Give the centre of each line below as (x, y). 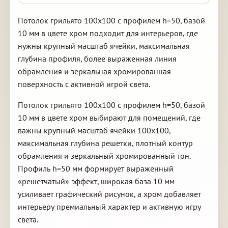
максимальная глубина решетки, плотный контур (105, 143)
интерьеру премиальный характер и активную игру (109, 207)
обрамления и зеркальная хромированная (94, 71)
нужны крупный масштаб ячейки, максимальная (104, 46)
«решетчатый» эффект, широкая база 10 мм (96, 181)
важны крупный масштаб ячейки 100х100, (94, 130)
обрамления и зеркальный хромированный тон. (104, 156)
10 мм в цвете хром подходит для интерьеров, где (108, 33)
